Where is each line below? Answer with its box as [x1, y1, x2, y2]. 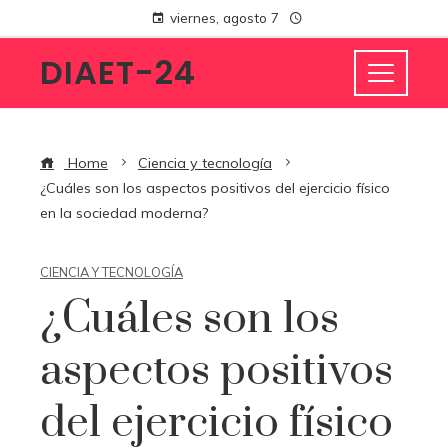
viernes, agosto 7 [169, 9, 279, 26]
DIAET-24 [40, 50, 196, 95]
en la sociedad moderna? [40, 204, 209, 222]
